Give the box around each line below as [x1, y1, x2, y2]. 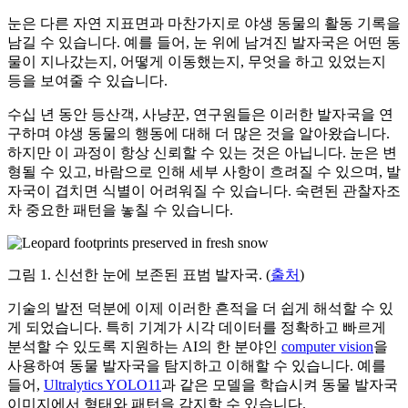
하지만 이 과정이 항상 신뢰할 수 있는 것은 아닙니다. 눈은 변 [7, 145, 397, 161]
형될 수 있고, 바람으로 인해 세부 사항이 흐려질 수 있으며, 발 [7, 164, 401, 180]
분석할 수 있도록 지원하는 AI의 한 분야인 [7, 339, 281, 355]
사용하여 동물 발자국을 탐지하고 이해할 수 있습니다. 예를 [7, 358, 386, 374]
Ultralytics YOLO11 [44, 377, 161, 393]
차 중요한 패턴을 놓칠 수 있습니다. [7, 202, 233, 219]
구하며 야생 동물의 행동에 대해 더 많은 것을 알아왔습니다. [7, 126, 390, 142]
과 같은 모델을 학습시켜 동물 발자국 [161, 377, 398, 393]
